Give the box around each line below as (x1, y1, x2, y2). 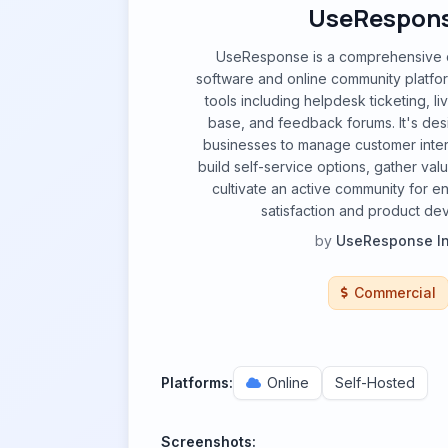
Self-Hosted (335, 374, 415, 391)
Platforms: (161, 374, 233, 391)
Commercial (353, 284, 436, 301)
